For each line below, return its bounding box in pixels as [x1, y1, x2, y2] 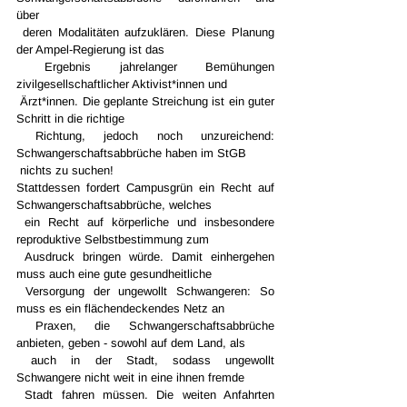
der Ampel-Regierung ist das [16, 43, 168, 56]
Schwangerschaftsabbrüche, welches [16, 198, 215, 212]
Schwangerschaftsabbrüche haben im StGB [16, 146, 250, 160]
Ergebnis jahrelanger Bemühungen [16, 60, 45, 74]
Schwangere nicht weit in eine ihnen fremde [16, 371, 248, 384]
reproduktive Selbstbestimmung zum [16, 233, 213, 246]
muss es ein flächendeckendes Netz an [16, 302, 228, 315]
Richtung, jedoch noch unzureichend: [16, 129, 35, 143]
